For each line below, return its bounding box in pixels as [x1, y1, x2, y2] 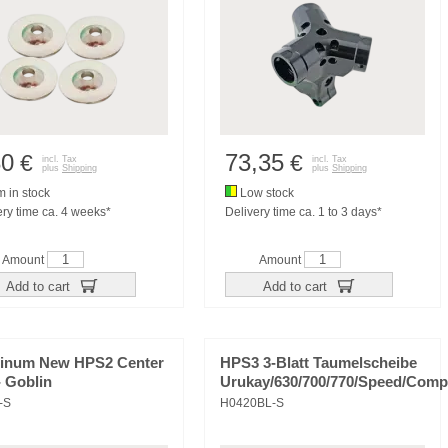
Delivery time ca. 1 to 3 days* [225, 205, 382, 219]
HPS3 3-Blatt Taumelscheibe [220, 355, 417, 371]
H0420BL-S [220, 396, 284, 410]
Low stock [237, 186, 294, 200]
